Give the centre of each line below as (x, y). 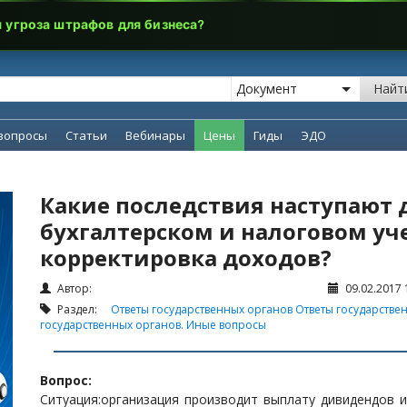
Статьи (86, 135)
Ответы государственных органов (203, 309)
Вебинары (155, 135)
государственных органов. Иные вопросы (153, 325)
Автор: (73, 288)
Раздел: (83, 309)
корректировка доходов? (186, 258)
